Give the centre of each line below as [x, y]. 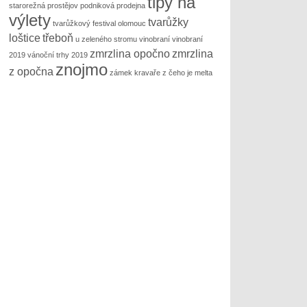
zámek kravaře [135, 73]
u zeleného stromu [106, 39]
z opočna [31, 72]
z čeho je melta [187, 73]
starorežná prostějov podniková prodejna [77, 6]
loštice [24, 38]
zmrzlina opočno [130, 54]
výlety [29, 21]
